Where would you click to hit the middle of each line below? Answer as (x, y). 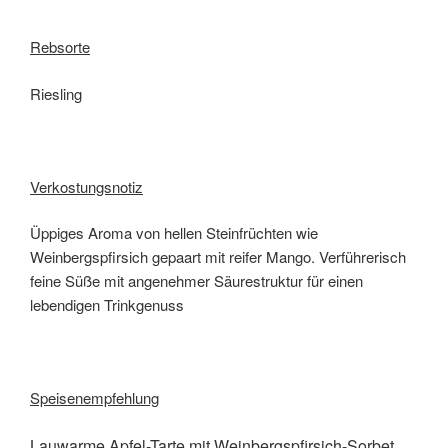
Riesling (56, 93)
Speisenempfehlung (94, 398)
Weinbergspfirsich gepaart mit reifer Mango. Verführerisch (218, 257)
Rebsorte (60, 47)
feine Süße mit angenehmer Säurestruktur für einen (196, 281)
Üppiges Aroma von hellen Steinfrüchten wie (174, 233)
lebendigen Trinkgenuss (107, 305)
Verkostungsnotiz (86, 186)
